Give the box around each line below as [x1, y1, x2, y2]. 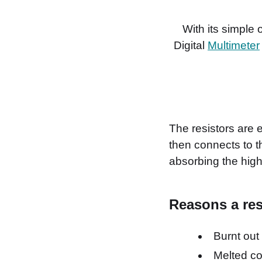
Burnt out [213, 229, 259, 242]
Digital [173, 39, 208, 51]
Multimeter [207, 39, 260, 51]
